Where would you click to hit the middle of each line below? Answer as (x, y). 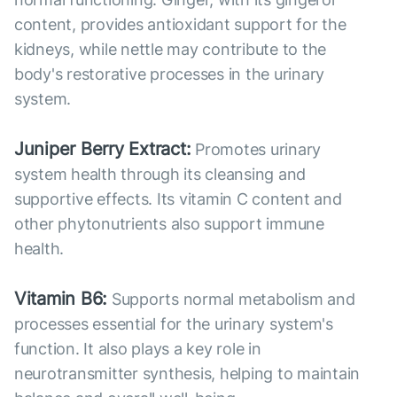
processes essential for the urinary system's (174, 324)
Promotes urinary (256, 150)
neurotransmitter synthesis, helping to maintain (187, 374)
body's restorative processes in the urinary (170, 74)
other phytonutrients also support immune (169, 224)
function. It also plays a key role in (138, 349)
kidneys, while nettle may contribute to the (171, 50)
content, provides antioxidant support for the (180, 25)
